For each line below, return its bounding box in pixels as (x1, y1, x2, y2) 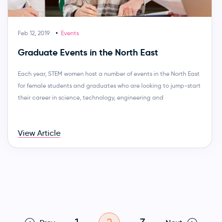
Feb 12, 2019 (17, 29, 50, 37)
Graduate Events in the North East (17, 46, 158, 58)
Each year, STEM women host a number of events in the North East (17, 69, 200, 77)
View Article (17, 128, 60, 138)
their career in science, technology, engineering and (17, 93, 164, 101)
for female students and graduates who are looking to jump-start (17, 81, 201, 89)
